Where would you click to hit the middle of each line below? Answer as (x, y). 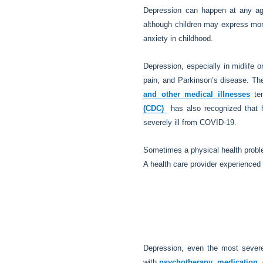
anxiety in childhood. (178, 39)
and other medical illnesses (197, 94)
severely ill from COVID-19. (190, 122)
